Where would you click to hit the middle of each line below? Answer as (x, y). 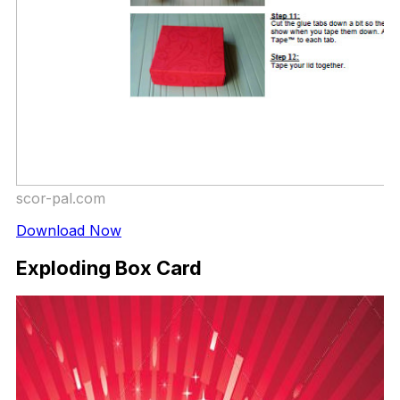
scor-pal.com (61, 199)
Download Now (69, 231)
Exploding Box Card (109, 267)
